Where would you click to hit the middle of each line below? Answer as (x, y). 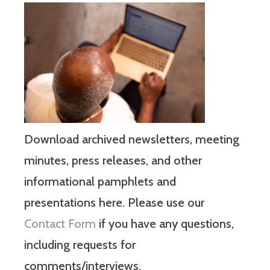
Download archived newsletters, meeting (132, 140)
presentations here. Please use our (114, 203)
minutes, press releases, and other (113, 161)
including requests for (80, 245)
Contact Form (60, 224)
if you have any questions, (165, 224)
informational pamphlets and (100, 182)
